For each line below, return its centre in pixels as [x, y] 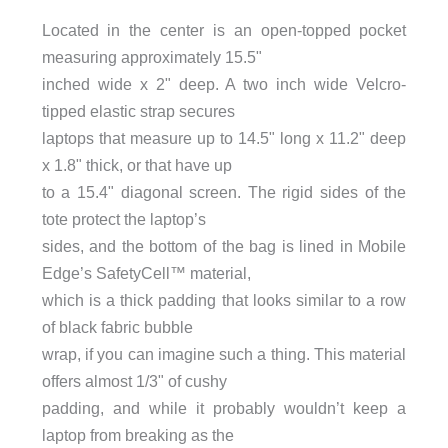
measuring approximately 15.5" [151, 56]
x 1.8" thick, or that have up [136, 164]
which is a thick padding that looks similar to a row [224, 299]
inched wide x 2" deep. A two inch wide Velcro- [224, 83]
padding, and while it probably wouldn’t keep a [224, 407]
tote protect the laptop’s [123, 218]
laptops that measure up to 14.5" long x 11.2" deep [224, 137]
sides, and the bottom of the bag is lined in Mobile [224, 245]
